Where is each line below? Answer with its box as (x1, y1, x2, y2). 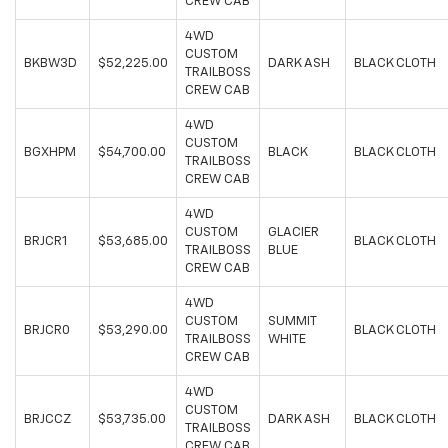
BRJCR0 (24, 324, 70, 338)
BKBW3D (24, 57, 77, 71)
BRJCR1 (24, 235, 67, 249)
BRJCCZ (24, 413, 71, 427)
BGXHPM (24, 146, 76, 160)
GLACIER (268, 226, 319, 240)
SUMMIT (268, 315, 317, 329)
